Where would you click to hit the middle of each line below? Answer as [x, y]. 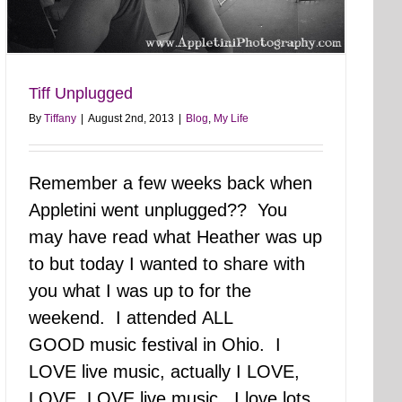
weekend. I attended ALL [131, 318]
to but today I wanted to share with [167, 264]
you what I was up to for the [140, 291]
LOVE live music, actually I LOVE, [164, 371]
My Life [231, 118]
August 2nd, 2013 [131, 118]
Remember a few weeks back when [170, 183]
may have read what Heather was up [175, 237]
